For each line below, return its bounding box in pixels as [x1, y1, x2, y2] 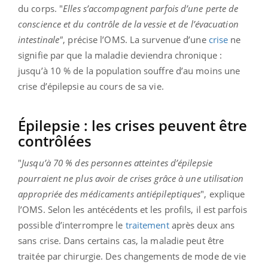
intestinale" [18, 33, 63, 45]
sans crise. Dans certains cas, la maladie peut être [18, 234, 224, 246]
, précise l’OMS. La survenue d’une [63, 33, 209, 45]
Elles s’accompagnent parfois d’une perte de [63, 2, 239, 14]
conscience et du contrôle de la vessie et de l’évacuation [18, 17, 239, 30]
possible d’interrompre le [18, 218, 126, 231]
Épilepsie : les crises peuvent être [18, 115, 247, 135]
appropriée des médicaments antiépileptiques [18, 187, 201, 200]
